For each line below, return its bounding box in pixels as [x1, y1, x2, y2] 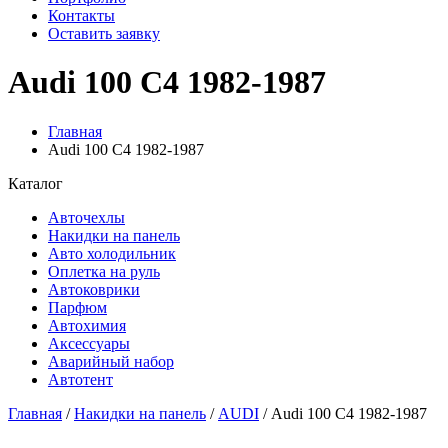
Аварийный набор [48, 352, 174, 370]
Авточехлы [48, 208, 125, 226]
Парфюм [48, 298, 107, 316]
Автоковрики [48, 280, 140, 298]
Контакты [48, 6, 115, 24]
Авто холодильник [48, 244, 176, 262]
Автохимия [48, 316, 126, 334]
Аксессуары [48, 334, 130, 352]
